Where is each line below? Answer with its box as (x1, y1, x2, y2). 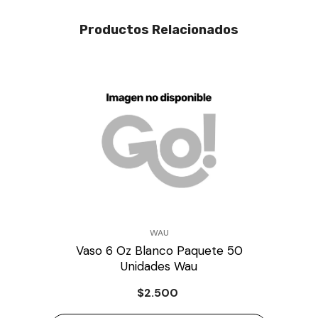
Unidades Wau (121, 258, 197, 275)
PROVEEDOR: (50, 226, 104, 238)
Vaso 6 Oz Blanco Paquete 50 (75, 243, 243, 259)
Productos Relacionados (79, 22, 238, 38)
